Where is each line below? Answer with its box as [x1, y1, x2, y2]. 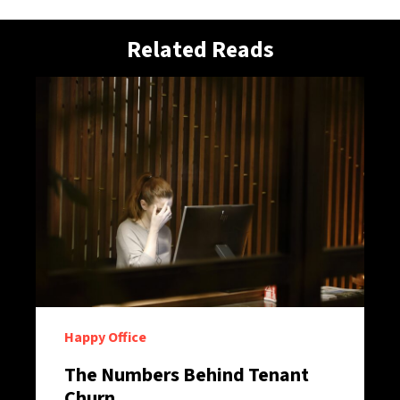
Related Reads [126, 32, 274, 66]
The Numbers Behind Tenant [64, 361, 309, 390]
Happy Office [64, 328, 146, 348]
